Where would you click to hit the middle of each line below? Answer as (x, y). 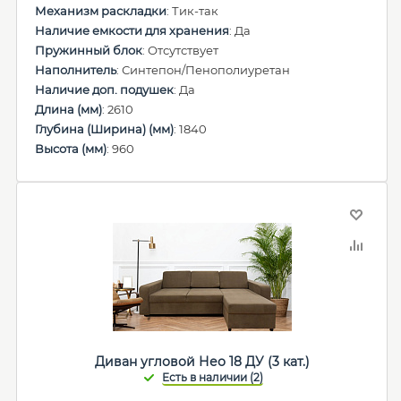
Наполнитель (76, 70)
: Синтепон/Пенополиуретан (203, 70)
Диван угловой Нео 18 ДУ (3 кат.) (202, 362)
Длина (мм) (68, 109)
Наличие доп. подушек (104, 90)
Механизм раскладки (101, 11)
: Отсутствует (180, 50)
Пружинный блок (89, 50)
